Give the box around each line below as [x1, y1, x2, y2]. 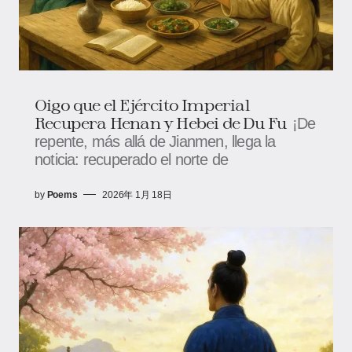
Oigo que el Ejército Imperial [35, 94, 250, 114]
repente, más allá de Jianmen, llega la [35, 132, 276, 150]
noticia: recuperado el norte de [35, 150, 229, 168]
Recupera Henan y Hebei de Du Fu [35, 112, 287, 132]
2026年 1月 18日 [102, 189, 172, 200]
